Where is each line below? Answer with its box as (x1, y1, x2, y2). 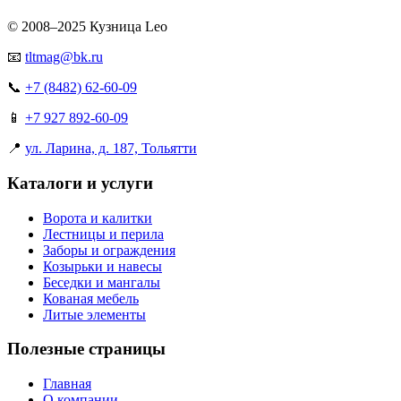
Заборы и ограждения (43, 242, 175, 258)
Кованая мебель (43, 290, 139, 306)
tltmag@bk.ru (25, 49, 103, 65)
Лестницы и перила (43, 226, 164, 242)
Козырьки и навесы (43, 258, 162, 274)
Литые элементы (43, 306, 146, 322)
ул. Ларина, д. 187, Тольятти (25, 141, 197, 157)
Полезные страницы (7, 339, 166, 359)
